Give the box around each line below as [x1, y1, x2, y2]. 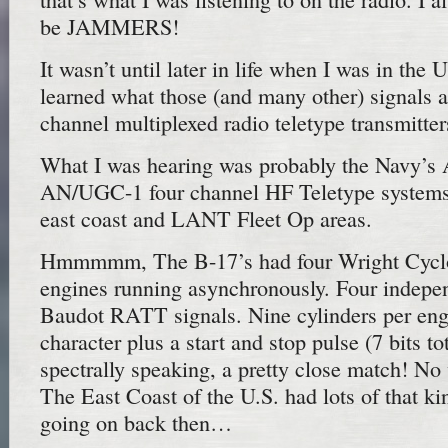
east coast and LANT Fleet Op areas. [40, 203, 372, 233]
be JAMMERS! [40, 12, 179, 42]
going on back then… [40, 407, 232, 437]
